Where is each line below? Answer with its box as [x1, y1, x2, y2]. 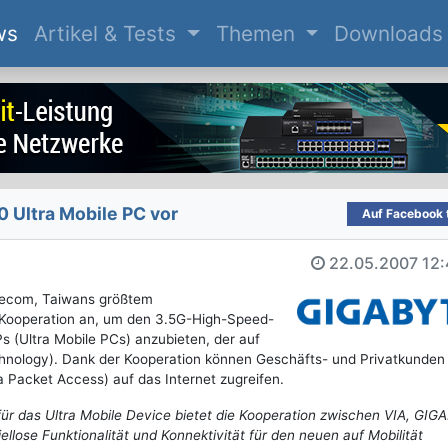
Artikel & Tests [33, 21, 182, 47]
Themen [215, 21, 301, 47]
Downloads [334, 21, 444, 47]
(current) [16, 20, 105, 46]
